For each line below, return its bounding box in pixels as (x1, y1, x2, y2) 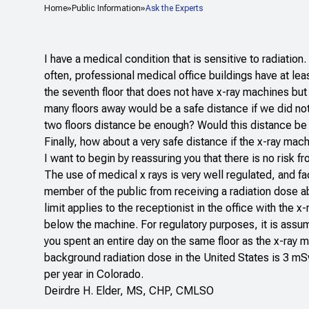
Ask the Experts (146, 3, 203, 14)
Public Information (72, 3, 141, 14)
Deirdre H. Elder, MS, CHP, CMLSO (44, 284, 214, 298)
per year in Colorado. (44, 268, 143, 281)
